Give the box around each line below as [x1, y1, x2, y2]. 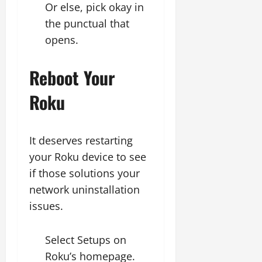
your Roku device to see [29, 149, 146, 164]
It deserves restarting [29, 133, 133, 147]
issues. [29, 198, 63, 213]
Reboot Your [29, 64, 115, 91]
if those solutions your [29, 166, 140, 180]
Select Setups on [45, 232, 126, 247]
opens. [45, 32, 78, 47]
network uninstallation [29, 182, 140, 196]
